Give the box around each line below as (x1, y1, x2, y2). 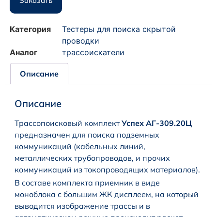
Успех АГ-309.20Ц (122, 118, 192, 128)
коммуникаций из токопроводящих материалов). (15, 164, 200, 174)
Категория (10, 24, 51, 34)
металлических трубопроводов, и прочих (15, 153, 170, 163)
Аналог (10, 47, 37, 58)
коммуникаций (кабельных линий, (15, 141, 145, 151)
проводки (62, 36, 99, 46)
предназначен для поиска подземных (15, 129, 159, 139)
